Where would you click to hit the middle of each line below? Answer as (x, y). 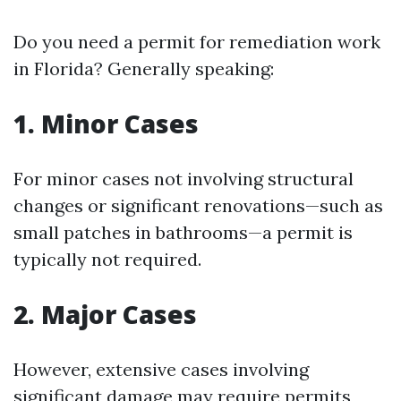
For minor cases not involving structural (183, 178)
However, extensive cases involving (161, 369)
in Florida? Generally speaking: (144, 68)
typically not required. (107, 259)
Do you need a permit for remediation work (197, 41)
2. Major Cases (105, 314)
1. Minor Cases (106, 123)
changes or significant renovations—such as (198, 205)
